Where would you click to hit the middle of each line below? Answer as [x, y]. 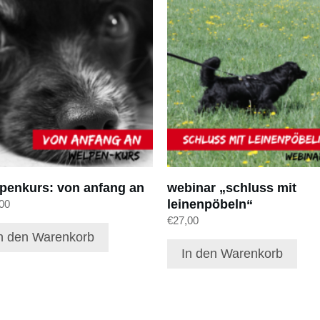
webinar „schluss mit [232, 187]
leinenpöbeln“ [210, 204]
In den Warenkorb [232, 254]
